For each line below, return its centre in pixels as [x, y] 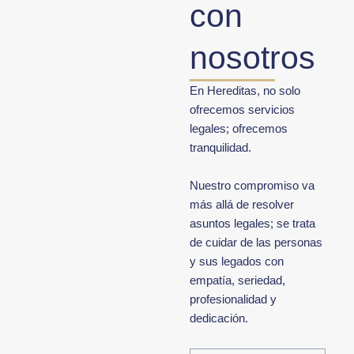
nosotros [253, 58]
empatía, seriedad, [238, 281]
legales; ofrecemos [239, 129]
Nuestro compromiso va [252, 186]
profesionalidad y [233, 300]
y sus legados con [237, 262]
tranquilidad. [221, 148]
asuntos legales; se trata [253, 224]
